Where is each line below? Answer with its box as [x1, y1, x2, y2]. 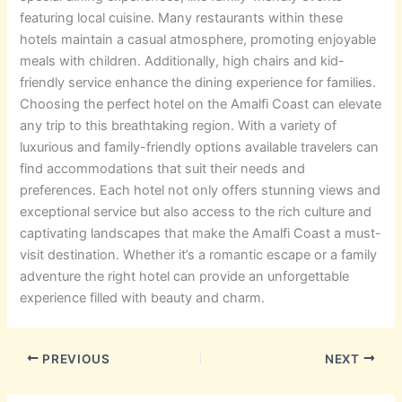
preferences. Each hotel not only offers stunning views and [20, 181, 381, 198]
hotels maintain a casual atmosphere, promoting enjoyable [20, 31, 377, 48]
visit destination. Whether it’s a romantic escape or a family [20, 246, 378, 263]
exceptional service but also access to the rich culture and [20, 203, 372, 220]
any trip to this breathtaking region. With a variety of [20, 117, 337, 134]
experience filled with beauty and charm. [20, 289, 266, 306]
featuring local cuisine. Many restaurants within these [20, 9, 344, 26]
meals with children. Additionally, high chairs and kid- [20, 52, 345, 69]
